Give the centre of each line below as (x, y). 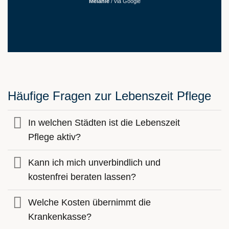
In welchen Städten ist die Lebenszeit (104, 123)
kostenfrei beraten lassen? (82, 177)
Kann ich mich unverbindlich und (95, 163)
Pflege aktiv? (55, 137)
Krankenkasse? (60, 217)
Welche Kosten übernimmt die (90, 203)
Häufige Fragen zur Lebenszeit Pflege (109, 96)
